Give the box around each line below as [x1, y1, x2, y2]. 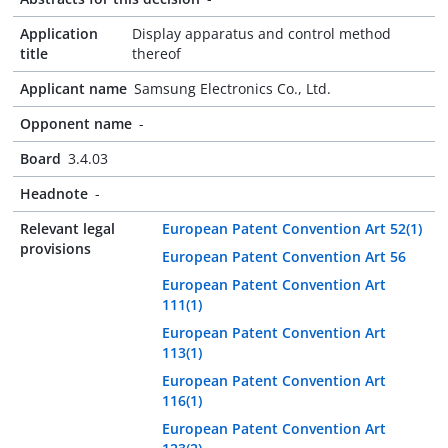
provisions [20, 239, 91, 258]
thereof [131, 44, 181, 63]
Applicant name [20, 79, 127, 98]
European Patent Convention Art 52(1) [162, 219, 423, 238]
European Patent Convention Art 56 [162, 247, 407, 266]
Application [20, 24, 98, 43]
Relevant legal [20, 219, 115, 238]
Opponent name [20, 114, 132, 133]
